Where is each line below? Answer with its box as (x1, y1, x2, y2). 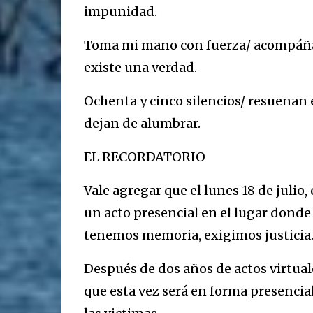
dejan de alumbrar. (83, 115, 201, 131)
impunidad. (83, 3, 157, 20)
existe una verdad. (83, 59, 197, 75)
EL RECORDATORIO (83, 149, 205, 165)
